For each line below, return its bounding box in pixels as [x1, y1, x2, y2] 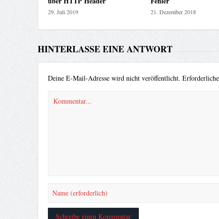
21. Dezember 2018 [150, 7, 196, 16]
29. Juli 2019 [47, 7, 78, 16]
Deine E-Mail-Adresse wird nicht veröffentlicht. [47, 73, 180, 83]
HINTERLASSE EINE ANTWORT [37, 42, 173, 55]
